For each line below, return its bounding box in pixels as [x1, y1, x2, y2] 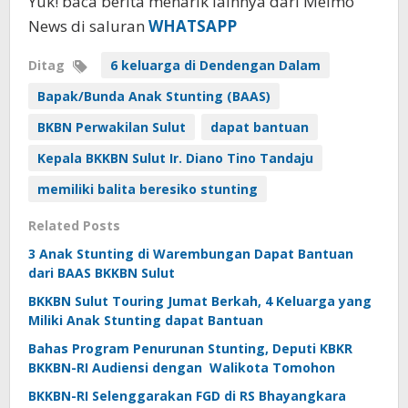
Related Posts [28, 217, 120, 234]
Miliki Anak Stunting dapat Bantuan [28, 311, 263, 329]
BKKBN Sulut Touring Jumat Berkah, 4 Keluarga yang [28, 292, 372, 310]
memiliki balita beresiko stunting [37, 180, 258, 198]
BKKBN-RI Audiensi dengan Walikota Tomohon [28, 359, 335, 376]
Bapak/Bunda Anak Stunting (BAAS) [37, 87, 270, 105]
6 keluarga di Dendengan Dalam [110, 56, 321, 74]
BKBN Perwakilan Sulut [37, 118, 186, 136]
